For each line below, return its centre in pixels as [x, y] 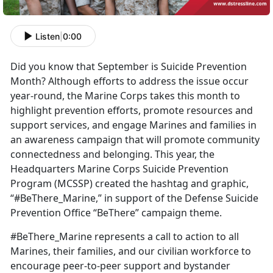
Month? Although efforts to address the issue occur [129, 81]
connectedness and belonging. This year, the [112, 154]
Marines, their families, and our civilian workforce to [131, 251]
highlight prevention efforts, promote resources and [132, 111]
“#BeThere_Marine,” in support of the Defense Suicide [134, 198]
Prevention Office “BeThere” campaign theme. [116, 213]
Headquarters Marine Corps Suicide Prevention [119, 169]
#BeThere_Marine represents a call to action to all [125, 237]
